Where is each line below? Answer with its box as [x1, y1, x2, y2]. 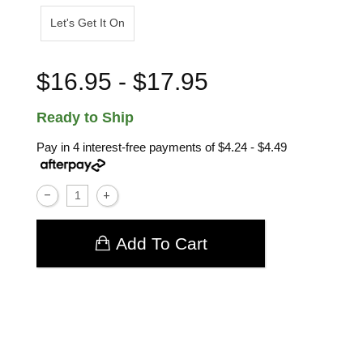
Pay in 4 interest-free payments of [36, 140, 219, 155]
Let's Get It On [49, 17, 125, 30]
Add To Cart [116, 233, 208, 253]
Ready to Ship [36, 109, 135, 126]
